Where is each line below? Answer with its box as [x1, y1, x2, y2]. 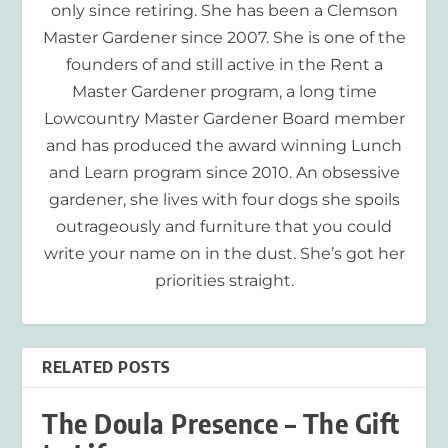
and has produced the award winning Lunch [46, 135, 402, 155]
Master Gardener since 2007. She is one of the [42, 27, 406, 47]
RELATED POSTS [42, 356, 171, 377]
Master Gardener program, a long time [71, 81, 377, 101]
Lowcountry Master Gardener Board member [43, 108, 405, 128]
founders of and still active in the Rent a [65, 54, 383, 74]
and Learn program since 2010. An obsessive [48, 162, 400, 182]
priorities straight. [154, 270, 294, 290]
